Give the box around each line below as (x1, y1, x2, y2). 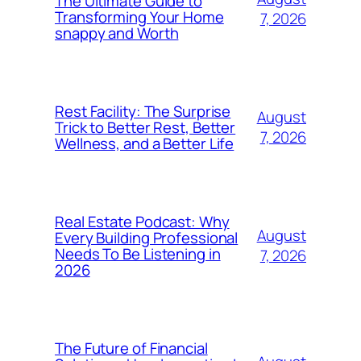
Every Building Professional (55, 226, 239, 248)
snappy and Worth (55, 22, 179, 44)
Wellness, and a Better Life (55, 132, 234, 154)
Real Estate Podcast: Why (55, 210, 230, 232)
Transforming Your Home (55, 6, 224, 27)
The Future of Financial (55, 337, 208, 359)
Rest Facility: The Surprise (55, 100, 231, 122)
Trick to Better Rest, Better (55, 116, 236, 138)
